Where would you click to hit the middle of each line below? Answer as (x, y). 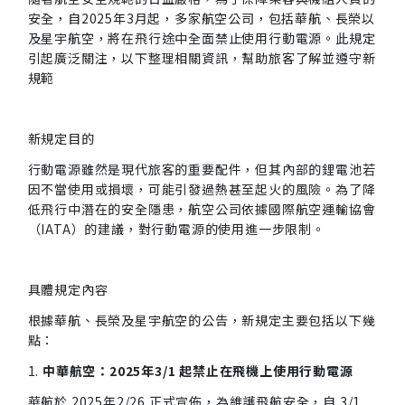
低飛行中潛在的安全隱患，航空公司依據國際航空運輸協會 (202, 209)
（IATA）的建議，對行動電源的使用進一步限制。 (176, 229)
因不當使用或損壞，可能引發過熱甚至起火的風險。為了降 (202, 189)
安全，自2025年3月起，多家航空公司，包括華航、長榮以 (202, 18)
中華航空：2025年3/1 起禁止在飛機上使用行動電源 (198, 371)
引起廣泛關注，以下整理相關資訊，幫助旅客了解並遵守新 (202, 58)
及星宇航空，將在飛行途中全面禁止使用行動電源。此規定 (202, 38)
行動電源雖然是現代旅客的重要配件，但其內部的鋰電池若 (202, 169)
